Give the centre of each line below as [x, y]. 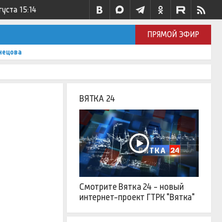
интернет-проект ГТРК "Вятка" [137, 197]
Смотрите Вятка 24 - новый [132, 187]
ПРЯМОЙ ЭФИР [173, 34]
